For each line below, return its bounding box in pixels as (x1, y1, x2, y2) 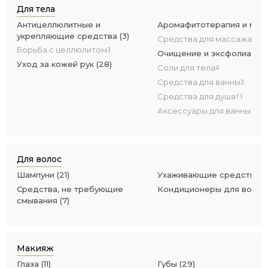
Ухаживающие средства (157, 170, 260, 179)
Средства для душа (157, 92, 236, 101)
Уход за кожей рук (17, 59, 94, 69)
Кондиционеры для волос (157, 184, 267, 194)
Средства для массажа (157, 34, 252, 44)
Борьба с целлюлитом (17, 45, 107, 54)
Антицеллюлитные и (17, 20, 100, 29)
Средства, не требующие (17, 184, 123, 194)
